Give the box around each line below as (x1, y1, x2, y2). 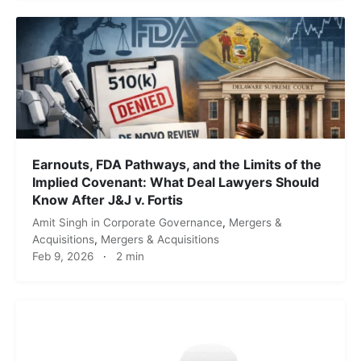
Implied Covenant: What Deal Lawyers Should (32, 174, 319, 191)
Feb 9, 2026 (32, 250, 93, 263)
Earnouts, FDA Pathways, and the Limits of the (32, 156, 322, 173)
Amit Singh (32, 216, 91, 230)
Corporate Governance (103, 216, 222, 230)
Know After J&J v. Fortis (32, 192, 183, 209)
